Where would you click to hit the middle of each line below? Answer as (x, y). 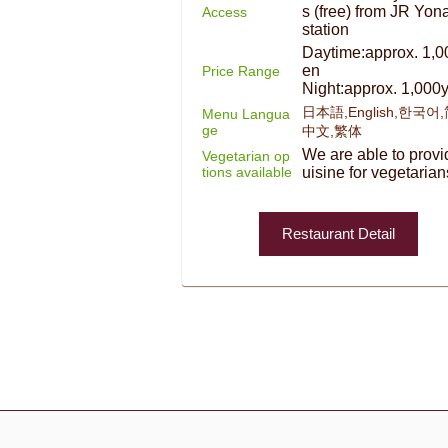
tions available (247, 171)
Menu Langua (246, 113)
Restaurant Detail (338, 233)
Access (224, 11)
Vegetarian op (246, 155)
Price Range (241, 70)
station (325, 29)
